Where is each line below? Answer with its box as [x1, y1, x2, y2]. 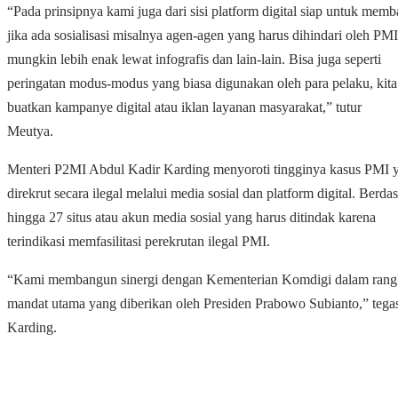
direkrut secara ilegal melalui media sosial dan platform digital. [7, 186, 359, 202]
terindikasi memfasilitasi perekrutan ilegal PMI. [7, 234, 270, 250]
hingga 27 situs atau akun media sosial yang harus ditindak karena [7, 210, 376, 226]
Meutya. [7, 123, 53, 139]
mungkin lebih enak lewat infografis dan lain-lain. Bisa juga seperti [7, 52, 381, 68]
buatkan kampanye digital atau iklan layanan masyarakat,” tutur [7, 99, 362, 115]
